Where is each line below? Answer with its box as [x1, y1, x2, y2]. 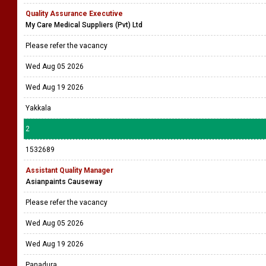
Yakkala [26, 104, 51, 112]
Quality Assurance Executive [26, 9, 123, 18]
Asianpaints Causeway [26, 178, 102, 186]
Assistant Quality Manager [26, 166, 113, 175]
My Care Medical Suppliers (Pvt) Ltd [26, 21, 142, 29]
